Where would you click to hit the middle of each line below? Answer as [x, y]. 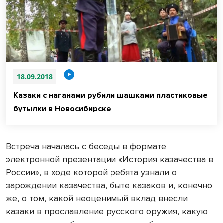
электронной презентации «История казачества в [110, 160]
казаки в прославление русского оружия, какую [107, 211]
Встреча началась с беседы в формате [86, 147]
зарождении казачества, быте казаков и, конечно [109, 185]
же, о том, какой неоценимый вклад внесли [97, 198]
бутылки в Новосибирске [63, 109]
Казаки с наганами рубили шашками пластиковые [111, 95]
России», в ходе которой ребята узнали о [91, 172]
